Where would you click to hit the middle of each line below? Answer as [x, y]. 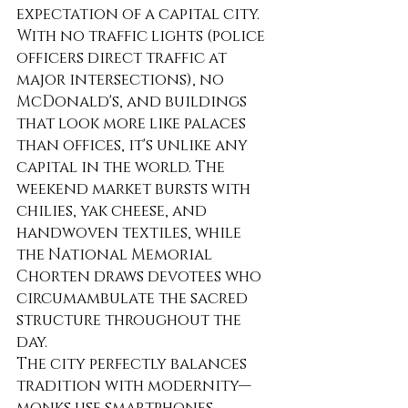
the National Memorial [116, 255]
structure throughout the [131, 321]
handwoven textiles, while [131, 233]
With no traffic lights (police [143, 36]
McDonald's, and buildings [133, 102]
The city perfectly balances [133, 364]
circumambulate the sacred [134, 299]
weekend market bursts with [135, 189]
